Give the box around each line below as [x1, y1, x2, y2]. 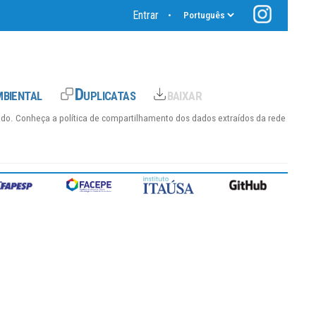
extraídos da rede [216, 113, 288, 123]
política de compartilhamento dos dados [57, 113, 216, 123]
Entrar [133, 8, 159, 22]
